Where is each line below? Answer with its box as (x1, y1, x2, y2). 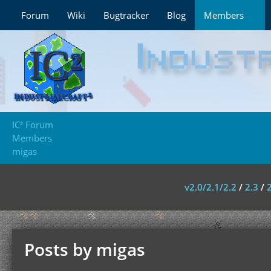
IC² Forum (12, 119, 53, 131)
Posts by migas (24, 238, 145, 261)
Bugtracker (103, 9, 149, 21)
